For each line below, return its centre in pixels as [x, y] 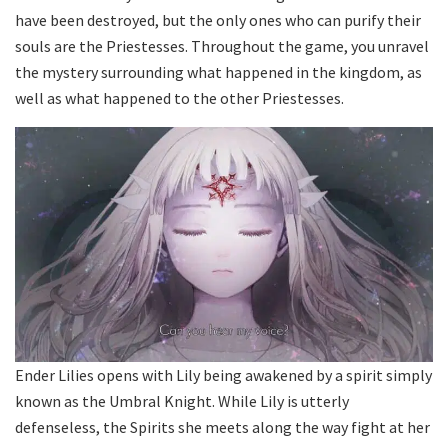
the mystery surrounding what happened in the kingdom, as [218, 72]
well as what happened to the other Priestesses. [179, 98]
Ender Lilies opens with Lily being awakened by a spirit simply [223, 375]
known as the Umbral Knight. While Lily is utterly [182, 401]
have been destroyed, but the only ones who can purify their [218, 20]
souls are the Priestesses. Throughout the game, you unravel [222, 46]
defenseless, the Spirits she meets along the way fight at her [222, 427]
